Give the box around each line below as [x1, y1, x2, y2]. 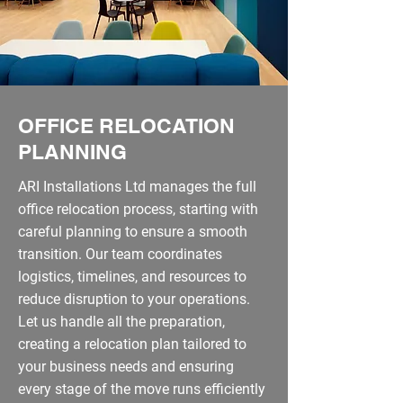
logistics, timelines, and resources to [18, 268, 246, 285]
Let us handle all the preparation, [18, 313, 225, 330]
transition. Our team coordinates [18, 246, 222, 263]
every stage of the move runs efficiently [18, 381, 265, 398]
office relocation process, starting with [18, 201, 258, 218]
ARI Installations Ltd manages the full [18, 178, 256, 195]
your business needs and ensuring [18, 358, 234, 375]
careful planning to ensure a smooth [18, 223, 247, 240]
